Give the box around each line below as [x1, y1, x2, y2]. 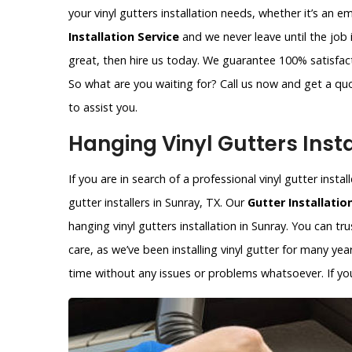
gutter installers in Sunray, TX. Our [68, 195, 247, 211]
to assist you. [68, 100, 137, 115]
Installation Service [68, 29, 179, 45]
